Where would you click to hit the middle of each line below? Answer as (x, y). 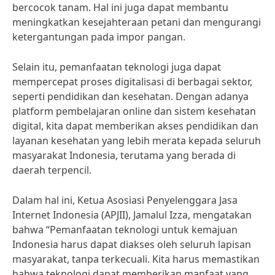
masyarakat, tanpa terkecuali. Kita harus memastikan (136, 259)
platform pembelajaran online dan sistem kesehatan (134, 111)
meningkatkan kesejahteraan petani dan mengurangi (137, 22)
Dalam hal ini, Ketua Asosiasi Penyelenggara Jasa (125, 200)
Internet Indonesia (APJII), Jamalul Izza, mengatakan (132, 215)
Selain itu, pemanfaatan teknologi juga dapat (117, 67)
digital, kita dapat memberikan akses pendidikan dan (135, 126)
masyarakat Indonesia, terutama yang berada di (124, 155)
